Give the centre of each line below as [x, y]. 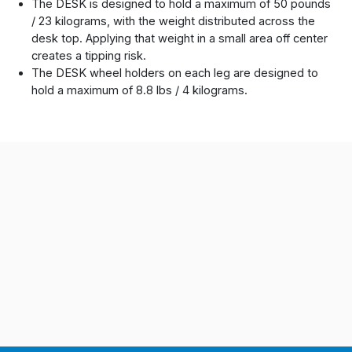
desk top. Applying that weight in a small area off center [180, 39]
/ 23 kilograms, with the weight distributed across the [174, 22]
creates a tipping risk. [89, 56]
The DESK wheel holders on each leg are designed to [175, 73]
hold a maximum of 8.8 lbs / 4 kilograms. [140, 91]
